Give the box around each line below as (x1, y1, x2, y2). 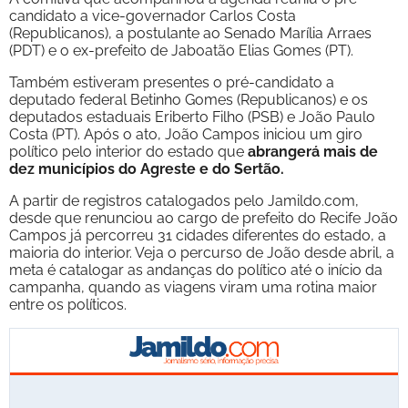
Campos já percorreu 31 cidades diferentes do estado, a (9, 226, 386, 244)
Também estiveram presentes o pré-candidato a (9, 73, 334, 91)
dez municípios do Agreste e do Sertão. (9, 159, 284, 178)
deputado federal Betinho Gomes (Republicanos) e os (9, 90, 368, 108)
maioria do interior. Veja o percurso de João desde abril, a (9, 243, 394, 261)
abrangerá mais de (248, 142, 378, 160)
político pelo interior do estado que (9, 142, 248, 160)
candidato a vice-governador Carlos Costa (9, 6, 296, 25)
